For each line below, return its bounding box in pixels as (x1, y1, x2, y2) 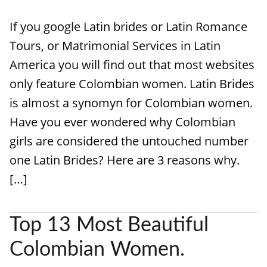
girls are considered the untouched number (10, 133, 249, 149)
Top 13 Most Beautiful (10, 215, 209, 235)
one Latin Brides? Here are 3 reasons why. (10, 152, 240, 168)
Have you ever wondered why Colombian (10, 114, 235, 130)
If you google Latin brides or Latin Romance (10, 18, 247, 35)
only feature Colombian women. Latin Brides (10, 76, 254, 92)
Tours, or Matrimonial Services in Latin (10, 38, 221, 54)
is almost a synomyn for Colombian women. (10, 95, 253, 111)
